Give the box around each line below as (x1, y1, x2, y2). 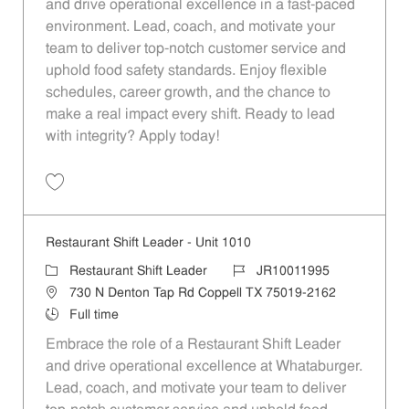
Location (44, 286, 94, 300)
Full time (68, 309, 119, 323)
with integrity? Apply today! (45, 129, 219, 144)
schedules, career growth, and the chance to (45, 85, 330, 100)
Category (44, 264, 98, 278)
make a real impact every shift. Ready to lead (45, 107, 335, 122)
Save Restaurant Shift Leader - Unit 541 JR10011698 (53, 193, 318, 204)
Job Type (44, 308, 98, 322)
